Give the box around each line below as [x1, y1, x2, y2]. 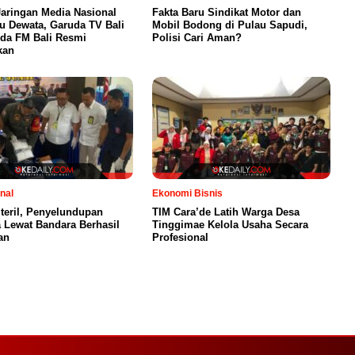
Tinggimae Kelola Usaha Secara [152, 218, 308, 231]
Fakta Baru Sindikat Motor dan [152, 6, 301, 18]
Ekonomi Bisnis [152, 187, 223, 199]
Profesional [152, 231, 208, 243]
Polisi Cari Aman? [152, 31, 242, 44]
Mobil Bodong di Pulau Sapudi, [152, 18, 307, 31]
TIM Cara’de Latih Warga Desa [152, 205, 300, 218]
